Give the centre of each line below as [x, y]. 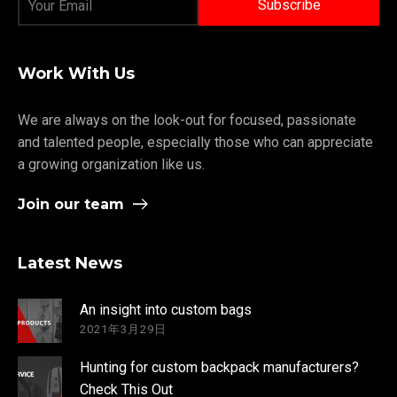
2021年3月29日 [123, 329]
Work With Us [76, 73]
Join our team [71, 204]
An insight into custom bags [166, 309]
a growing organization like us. [111, 164]
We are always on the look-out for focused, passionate [187, 120]
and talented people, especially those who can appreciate [195, 142]
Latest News [70, 263]
